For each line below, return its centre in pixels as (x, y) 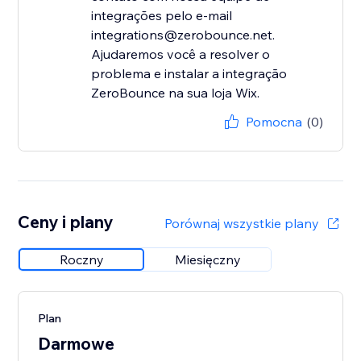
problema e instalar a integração (189, 74)
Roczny (81, 260)
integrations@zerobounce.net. (183, 35)
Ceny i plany (66, 222)
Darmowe (77, 344)
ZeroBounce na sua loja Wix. (176, 93)
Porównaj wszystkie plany (241, 224)
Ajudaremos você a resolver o (181, 54)
